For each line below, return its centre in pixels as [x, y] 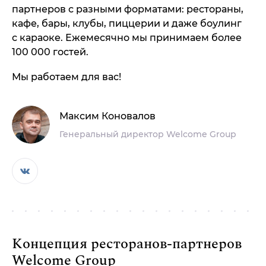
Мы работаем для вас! [66, 77]
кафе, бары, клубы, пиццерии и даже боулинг [127, 23]
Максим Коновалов [107, 116]
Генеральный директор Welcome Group [148, 134]
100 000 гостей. [50, 52]
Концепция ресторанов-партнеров [127, 244]
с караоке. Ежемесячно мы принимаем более [127, 38]
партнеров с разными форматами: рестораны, [128, 9]
